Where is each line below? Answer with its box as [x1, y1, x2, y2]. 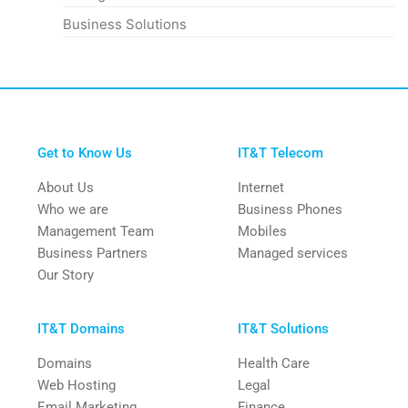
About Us [37, 178, 94, 196]
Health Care [237, 354, 310, 372]
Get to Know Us [37, 144, 132, 161]
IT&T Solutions [237, 320, 329, 337]
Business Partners [37, 244, 148, 261]
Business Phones [237, 200, 342, 218]
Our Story [37, 266, 94, 283]
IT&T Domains [37, 320, 125, 337]
